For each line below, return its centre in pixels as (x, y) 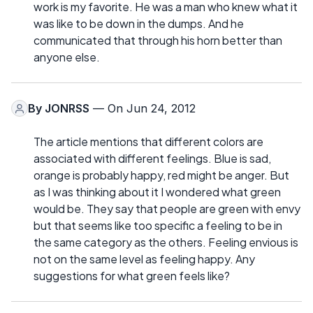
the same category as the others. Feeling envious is (166, 242)
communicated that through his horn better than (158, 41)
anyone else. (67, 57)
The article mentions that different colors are (148, 142)
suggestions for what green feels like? (132, 276)
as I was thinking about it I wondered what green (157, 192)
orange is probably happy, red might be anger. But (161, 175)
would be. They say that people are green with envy (167, 209)
